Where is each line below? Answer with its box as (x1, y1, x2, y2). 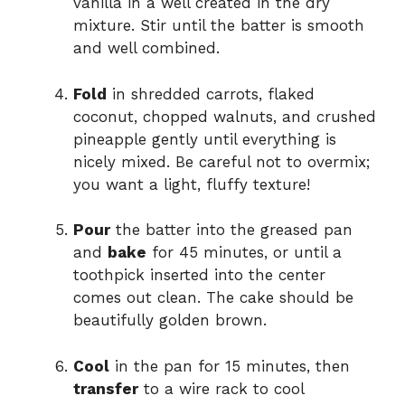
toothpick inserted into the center (73, 266, 325, 285)
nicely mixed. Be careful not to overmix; (73, 152, 370, 171)
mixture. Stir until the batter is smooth (73, 16, 364, 35)
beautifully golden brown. (73, 311, 267, 330)
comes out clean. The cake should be (73, 288, 353, 307)
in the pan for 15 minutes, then (109, 356, 350, 375)
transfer (73, 379, 138, 398)
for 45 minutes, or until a (146, 243, 342, 262)
